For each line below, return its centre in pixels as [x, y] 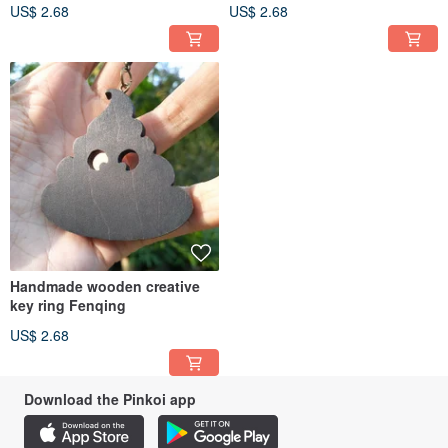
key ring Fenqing [68, 305]
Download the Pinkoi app [110, 399]
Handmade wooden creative [105, 286]
